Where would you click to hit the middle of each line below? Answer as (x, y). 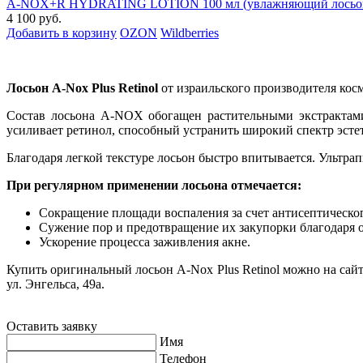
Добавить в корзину (62, 32)
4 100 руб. (34, 18)
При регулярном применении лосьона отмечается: (154, 185)
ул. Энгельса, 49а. (56, 284)
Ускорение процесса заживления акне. (145, 241)
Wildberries (190, 32)
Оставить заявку (52, 326)
